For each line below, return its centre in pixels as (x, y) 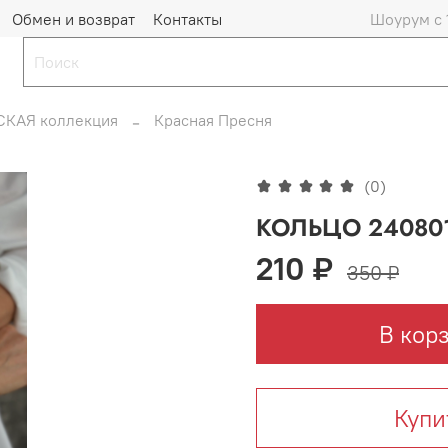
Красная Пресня (213, 119)
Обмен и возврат (73, 18)
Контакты (187, 18)
